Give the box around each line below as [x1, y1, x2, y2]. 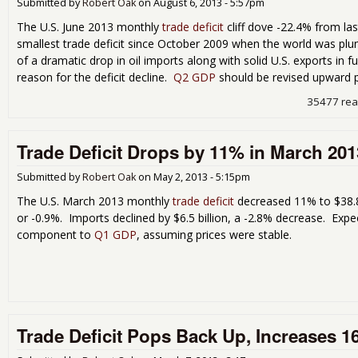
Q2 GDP [173, 69, 216, 85]
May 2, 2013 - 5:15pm [153, 170, 250, 185]
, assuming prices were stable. [137, 227, 292, 243]
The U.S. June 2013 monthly [17, 18, 162, 34]
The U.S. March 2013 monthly [17, 193, 173, 209]
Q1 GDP [94, 227, 137, 243]
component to [17, 227, 94, 243]
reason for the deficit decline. [17, 69, 173, 85]
